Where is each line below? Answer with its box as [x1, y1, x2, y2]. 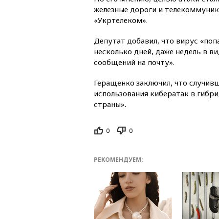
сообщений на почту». [94, 57, 175, 67]
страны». [94, 99, 126, 109]
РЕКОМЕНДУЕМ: [94, 155, 143, 164]
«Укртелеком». [94, 15, 148, 25]
